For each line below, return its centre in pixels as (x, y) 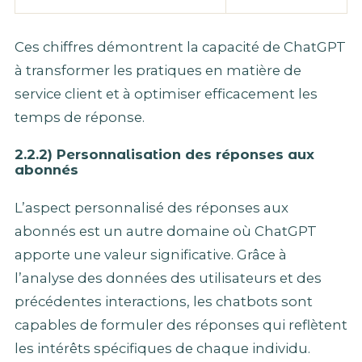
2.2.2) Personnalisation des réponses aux (164, 155)
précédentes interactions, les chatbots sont (164, 301)
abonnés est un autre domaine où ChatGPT (166, 231)
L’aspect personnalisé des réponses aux (152, 207)
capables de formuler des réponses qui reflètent (181, 324)
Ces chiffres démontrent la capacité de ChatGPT (180, 46)
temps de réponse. (80, 117)
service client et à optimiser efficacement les (166, 93)
